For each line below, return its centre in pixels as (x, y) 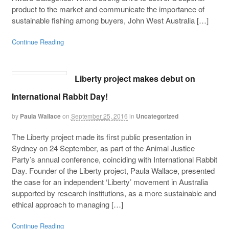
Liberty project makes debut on (135, 78)
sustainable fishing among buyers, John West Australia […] (110, 20)
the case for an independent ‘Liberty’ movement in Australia (110, 182)
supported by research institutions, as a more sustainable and (114, 193)
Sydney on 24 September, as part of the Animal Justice (103, 148)
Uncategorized (157, 116)
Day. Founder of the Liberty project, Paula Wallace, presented (113, 171)
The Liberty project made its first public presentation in (101, 137)
